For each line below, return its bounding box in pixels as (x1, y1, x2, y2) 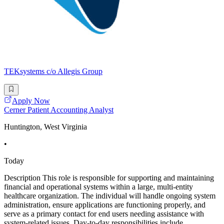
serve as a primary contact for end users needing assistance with (4, 209, 204, 218)
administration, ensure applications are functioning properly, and (4, 200, 205, 209)
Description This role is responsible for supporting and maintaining (4, 173, 214, 182)
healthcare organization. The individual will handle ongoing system (4, 191, 215, 200)
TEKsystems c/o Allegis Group (4, 67, 102, 76)
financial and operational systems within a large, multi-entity (4, 182, 193, 191)
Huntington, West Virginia (4, 122, 87, 131)
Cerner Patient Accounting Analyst (4, 105, 113, 114)
